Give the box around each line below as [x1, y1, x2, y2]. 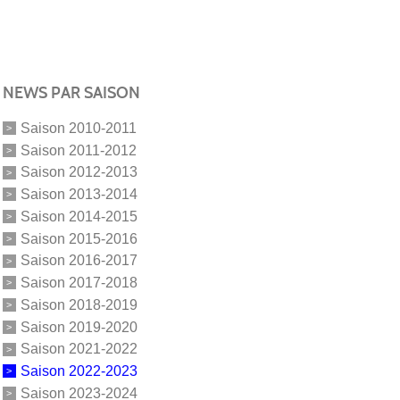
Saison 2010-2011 [20, 120, 137, 136]
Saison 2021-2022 [20, 341, 137, 357]
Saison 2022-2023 [20, 362, 137, 379]
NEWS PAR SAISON [2, 82, 140, 103]
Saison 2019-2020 [20, 319, 137, 335]
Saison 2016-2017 [20, 253, 137, 269]
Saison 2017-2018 [20, 274, 137, 290]
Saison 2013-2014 [20, 186, 137, 202]
